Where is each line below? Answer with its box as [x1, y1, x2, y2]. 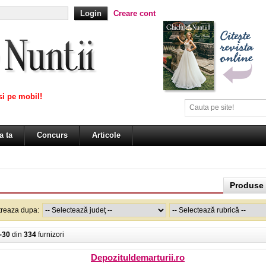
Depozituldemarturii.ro [91, 252, 185, 262]
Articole [92, 131, 121, 140]
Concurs [37, 131, 68, 140]
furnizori [36, 230, 64, 239]
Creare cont [113, 9, 156, 18]
